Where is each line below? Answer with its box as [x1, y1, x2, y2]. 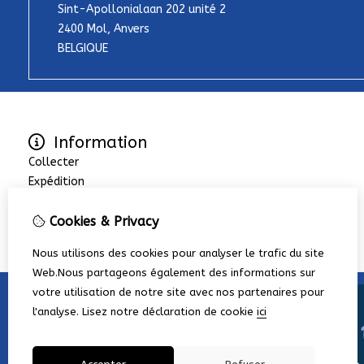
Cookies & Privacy [45, 214, 158, 229]
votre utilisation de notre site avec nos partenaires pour [32, 286, 324, 298]
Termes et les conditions [28, 214, 162, 228]
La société [28, 194, 84, 209]
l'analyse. [32, 305, 79, 318]
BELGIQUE [58, 41, 108, 56]
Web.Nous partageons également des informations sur [32, 266, 315, 279]
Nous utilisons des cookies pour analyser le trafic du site [32, 247, 324, 259]
